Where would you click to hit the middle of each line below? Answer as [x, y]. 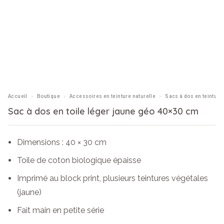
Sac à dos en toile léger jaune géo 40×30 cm [103, 111]
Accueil [18, 96]
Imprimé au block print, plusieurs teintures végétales [112, 178]
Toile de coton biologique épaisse [79, 160]
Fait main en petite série [60, 210]
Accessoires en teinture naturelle [113, 96]
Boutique [48, 96]
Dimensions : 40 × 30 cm [61, 142]
